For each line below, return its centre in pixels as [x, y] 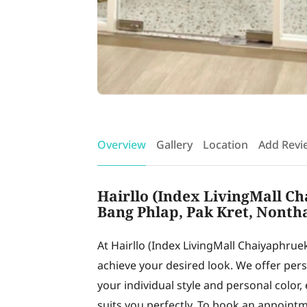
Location [225, 145]
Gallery [174, 145]
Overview [122, 145]
